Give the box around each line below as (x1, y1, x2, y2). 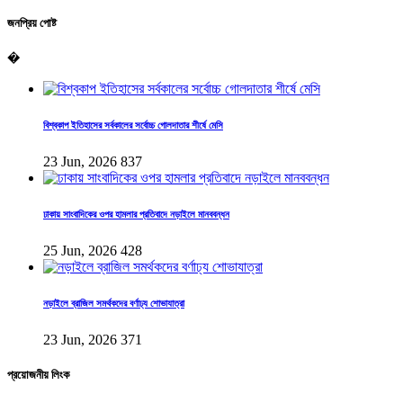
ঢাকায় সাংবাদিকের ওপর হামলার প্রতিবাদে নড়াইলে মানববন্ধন (43, 209, 229, 220)
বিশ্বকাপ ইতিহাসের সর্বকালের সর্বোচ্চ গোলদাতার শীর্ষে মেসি (43, 120, 223, 131)
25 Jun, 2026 (43, 243, 117, 259)
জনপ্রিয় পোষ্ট (7, 16, 57, 31)
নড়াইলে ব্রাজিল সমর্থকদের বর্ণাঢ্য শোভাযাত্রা (43, 298, 184, 309)
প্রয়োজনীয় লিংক (7, 368, 69, 382)
